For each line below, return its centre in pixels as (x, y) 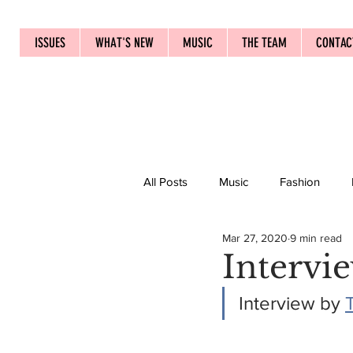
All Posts (165, 181)
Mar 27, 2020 (255, 238)
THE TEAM (264, 43)
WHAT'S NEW (124, 43)
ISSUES (50, 43)
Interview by (292, 303)
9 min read (316, 238)
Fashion (300, 181)
